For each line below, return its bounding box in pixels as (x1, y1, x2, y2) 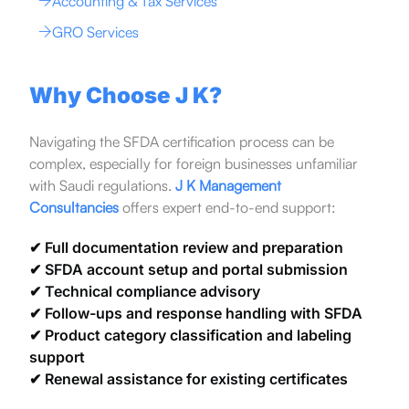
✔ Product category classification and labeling (28, 325, 351, 344)
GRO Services (51, 22, 139, 41)
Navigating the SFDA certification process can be (28, 131, 334, 151)
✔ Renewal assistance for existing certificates (28, 369, 348, 388)
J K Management (174, 175, 281, 194)
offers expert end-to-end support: (118, 197, 336, 216)
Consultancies (28, 197, 119, 216)
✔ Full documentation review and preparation (28, 237, 343, 257)
